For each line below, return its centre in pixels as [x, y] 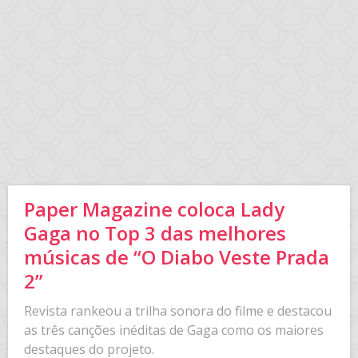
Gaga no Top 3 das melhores [155, 233]
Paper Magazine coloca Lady [154, 209]
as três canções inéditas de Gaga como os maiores [174, 330]
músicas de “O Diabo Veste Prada [177, 257]
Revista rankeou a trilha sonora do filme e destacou [178, 311]
